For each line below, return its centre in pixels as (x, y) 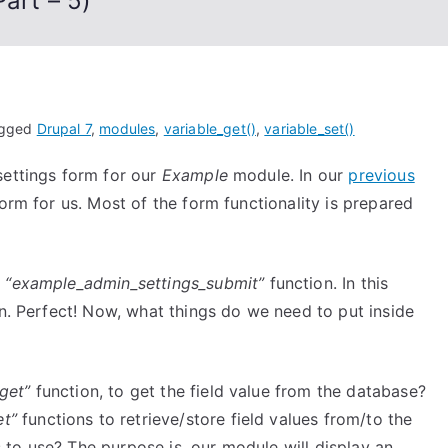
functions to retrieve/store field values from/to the (214, 419)
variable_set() (309, 128)
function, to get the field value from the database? (228, 391)
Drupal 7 (63, 128)
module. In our (288, 175)
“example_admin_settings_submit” (135, 283)
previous (381, 175)
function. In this (326, 283)
